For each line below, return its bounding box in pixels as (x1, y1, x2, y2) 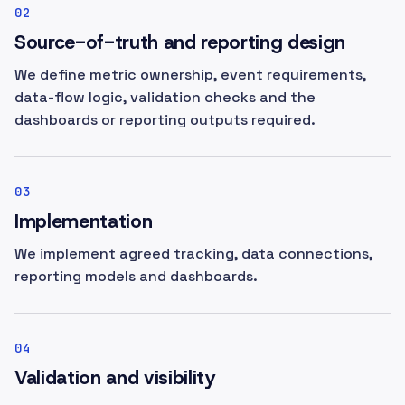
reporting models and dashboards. (14, 267, 258, 286)
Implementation (14, 209, 153, 234)
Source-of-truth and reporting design (14, 30, 345, 55)
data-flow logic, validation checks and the (14, 88, 316, 107)
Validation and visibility (14, 365, 215, 391)
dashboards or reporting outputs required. (14, 110, 316, 129)
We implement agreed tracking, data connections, (14, 244, 372, 263)
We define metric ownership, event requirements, (14, 65, 366, 84)
